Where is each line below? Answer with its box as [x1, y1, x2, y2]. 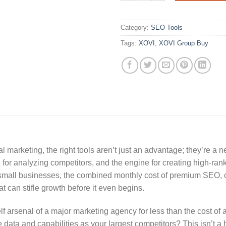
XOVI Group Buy [159, 39, 208, 47]
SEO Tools [151, 23, 183, 31]
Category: [121, 23, 151, 31]
